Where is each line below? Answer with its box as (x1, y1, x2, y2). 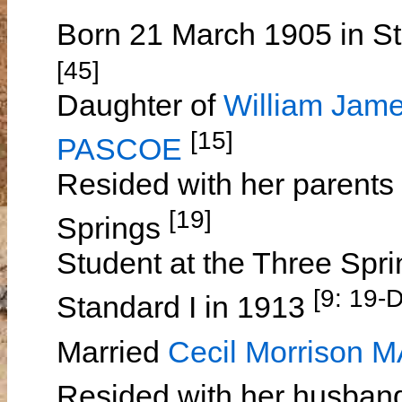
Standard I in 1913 (57, 290, 313, 325)
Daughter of (57, 87, 223, 122)
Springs (57, 211, 169, 246)
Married (57, 335, 168, 370)
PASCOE (57, 132, 182, 167)
